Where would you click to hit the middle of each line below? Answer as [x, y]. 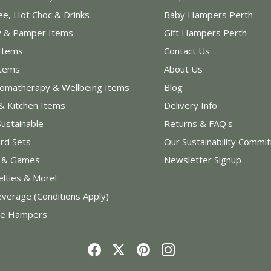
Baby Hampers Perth [209, 14]
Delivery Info [191, 105]
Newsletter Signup [203, 159]
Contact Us [187, 51]
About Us [184, 69]
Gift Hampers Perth [206, 32]
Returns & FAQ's [199, 123]
